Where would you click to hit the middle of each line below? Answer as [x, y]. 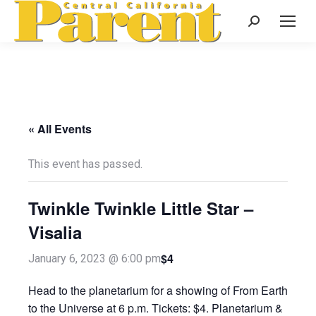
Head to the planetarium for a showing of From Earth [158, 290]
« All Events [60, 129]
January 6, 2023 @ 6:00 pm [95, 259]
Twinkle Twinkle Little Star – [141, 208]
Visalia [55, 232]
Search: [266, 24]
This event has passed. [85, 164]
